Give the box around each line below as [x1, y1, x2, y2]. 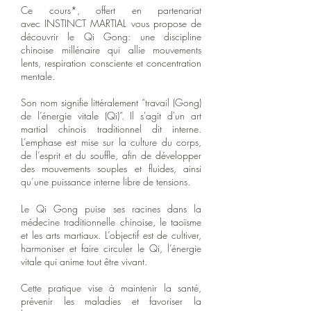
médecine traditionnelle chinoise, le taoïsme [21, 215, 201, 228]
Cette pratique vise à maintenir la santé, [21, 281, 201, 294]
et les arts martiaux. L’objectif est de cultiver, [21, 228, 201, 242]
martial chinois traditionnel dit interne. [21, 122, 201, 135]
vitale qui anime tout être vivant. [21, 255, 147, 268]
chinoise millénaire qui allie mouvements [21, 43, 201, 56]
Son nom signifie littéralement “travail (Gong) [21, 96, 201, 109]
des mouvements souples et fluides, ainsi [21, 162, 201, 175]
